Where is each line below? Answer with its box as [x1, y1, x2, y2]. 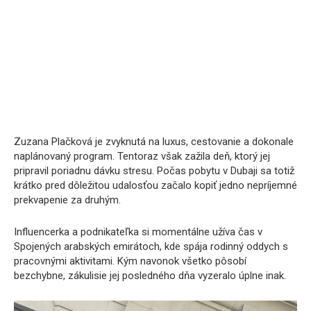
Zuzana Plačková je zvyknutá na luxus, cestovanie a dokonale [14, 135, 294, 148]
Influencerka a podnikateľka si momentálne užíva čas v [14, 225, 262, 238]
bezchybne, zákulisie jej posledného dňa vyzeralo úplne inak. [14, 269, 286, 282]
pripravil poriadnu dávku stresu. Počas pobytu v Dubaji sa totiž [14, 164, 294, 177]
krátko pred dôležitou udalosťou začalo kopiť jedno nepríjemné [14, 178, 297, 192]
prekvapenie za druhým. [14, 193, 121, 206]
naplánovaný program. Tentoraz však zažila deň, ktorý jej [14, 149, 270, 162]
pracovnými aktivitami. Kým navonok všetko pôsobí [14, 254, 246, 267]
